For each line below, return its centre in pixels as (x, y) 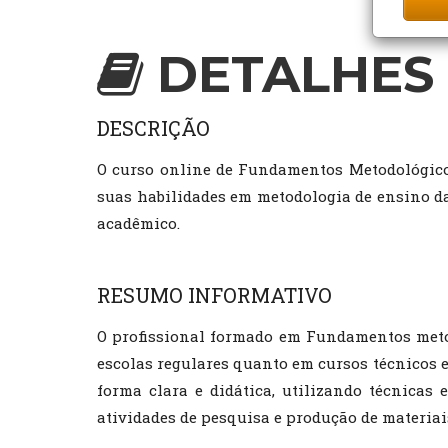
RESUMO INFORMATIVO (214, 295)
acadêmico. (138, 223)
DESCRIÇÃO (153, 128)
